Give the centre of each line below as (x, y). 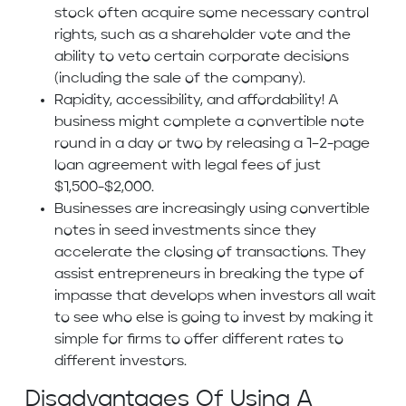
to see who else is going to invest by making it (214, 319)
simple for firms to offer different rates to (199, 340)
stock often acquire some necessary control (212, 14)
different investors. (121, 362)
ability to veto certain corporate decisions (202, 58)
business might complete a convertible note (209, 123)
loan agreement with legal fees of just (188, 166)
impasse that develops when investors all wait (215, 297)
